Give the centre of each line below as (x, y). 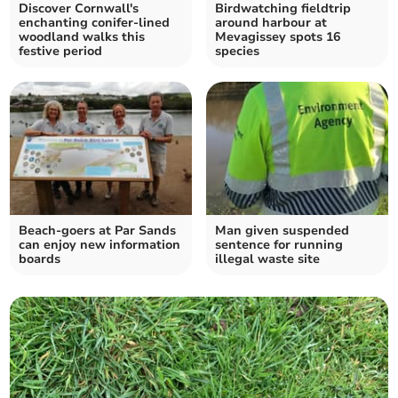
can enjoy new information (100, 245)
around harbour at (271, 23)
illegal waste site (267, 259)
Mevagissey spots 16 (278, 37)
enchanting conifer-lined (95, 23)
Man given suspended (282, 231)
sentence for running (279, 245)
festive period (61, 52)
